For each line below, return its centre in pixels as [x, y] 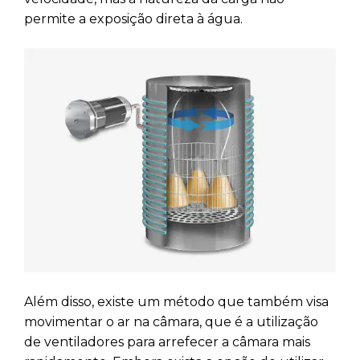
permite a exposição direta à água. [133, 19]
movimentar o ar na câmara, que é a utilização [171, 321]
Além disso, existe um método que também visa [176, 301]
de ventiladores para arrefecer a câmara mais [167, 342]
